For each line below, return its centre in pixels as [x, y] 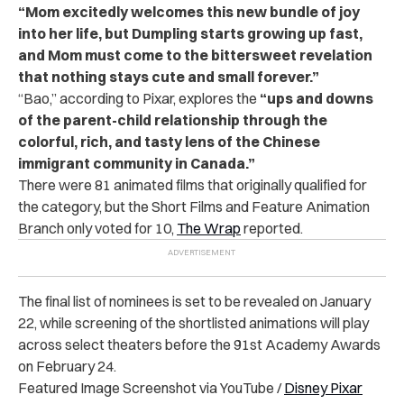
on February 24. [67, 366]
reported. [272, 228]
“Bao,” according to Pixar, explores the [139, 98]
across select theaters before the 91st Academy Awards [199, 344]
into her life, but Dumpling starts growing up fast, [190, 33]
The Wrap [209, 228]
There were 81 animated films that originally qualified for [193, 184]
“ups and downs [317, 98]
